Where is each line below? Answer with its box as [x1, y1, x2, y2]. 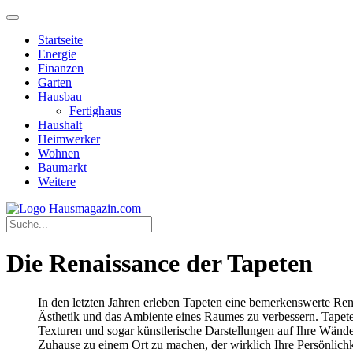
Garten [38, 76, 72, 89]
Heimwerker [38, 132, 100, 146]
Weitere [38, 175, 76, 188]
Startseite [38, 33, 83, 46]
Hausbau [38, 90, 82, 103]
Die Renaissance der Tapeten [6, 249, 313, 278]
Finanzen [38, 61, 84, 75]
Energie [38, 47, 76, 61]
